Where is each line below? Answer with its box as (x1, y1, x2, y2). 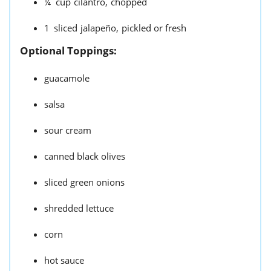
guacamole (44, 72, 90, 85)
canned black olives (44, 150, 125, 163)
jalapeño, (80, 22, 119, 34)
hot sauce (44, 254, 84, 267)
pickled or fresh (122, 22, 186, 34)
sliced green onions (44, 176, 125, 189)
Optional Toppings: (20, 44, 117, 58)
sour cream (44, 124, 91, 137)
